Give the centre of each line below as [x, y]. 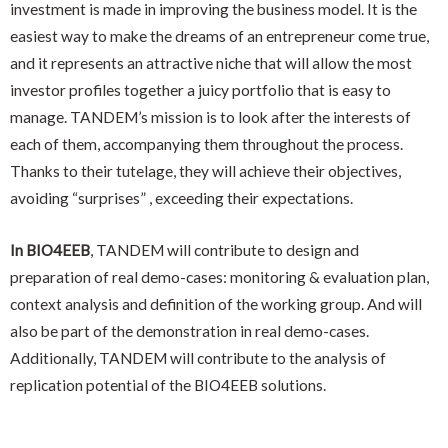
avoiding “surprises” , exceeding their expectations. [181, 198]
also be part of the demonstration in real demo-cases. [189, 331]
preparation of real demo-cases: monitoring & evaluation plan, [219, 277]
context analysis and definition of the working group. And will [216, 304]
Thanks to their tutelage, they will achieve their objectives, [205, 171]
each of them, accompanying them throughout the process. [206, 144]
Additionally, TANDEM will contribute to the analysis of [198, 358]
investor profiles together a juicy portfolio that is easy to [200, 90]
